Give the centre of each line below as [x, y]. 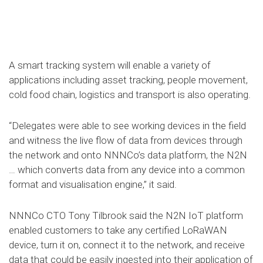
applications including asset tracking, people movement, [128, 80]
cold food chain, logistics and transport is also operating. [130, 95]
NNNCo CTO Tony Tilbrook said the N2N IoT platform [126, 216]
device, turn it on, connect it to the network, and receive [127, 245]
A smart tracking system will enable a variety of [110, 65]
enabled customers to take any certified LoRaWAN [118, 230]
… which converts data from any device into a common [127, 170]
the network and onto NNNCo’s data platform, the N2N [128, 155]
